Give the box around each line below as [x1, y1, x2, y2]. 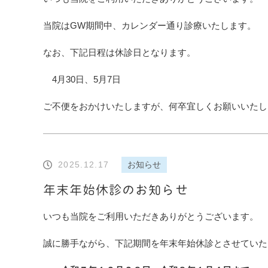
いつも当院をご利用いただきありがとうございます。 [43, 211, 258, 221]
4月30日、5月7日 [43, 74, 121, 84]
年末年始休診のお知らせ [43, 182, 188, 198]
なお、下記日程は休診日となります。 [43, 47, 196, 57]
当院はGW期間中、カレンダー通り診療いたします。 [43, 20, 256, 31]
